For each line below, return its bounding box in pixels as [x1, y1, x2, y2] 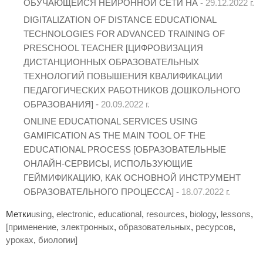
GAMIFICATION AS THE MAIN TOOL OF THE [23, 130, 205, 140]
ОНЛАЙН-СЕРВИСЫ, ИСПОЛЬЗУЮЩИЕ [23, 158, 193, 168]
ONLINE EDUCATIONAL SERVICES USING [23, 116, 198, 126]
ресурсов [195, 221, 233, 232]
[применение [6, 221, 56, 232]
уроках [6, 234, 33, 245]
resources [146, 208, 185, 219]
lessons [221, 208, 251, 219]
